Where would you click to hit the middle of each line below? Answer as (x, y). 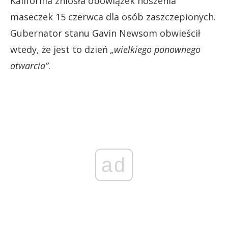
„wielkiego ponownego (155, 49)
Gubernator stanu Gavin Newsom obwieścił (105, 33)
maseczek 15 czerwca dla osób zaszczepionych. (113, 17)
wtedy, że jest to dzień (60, 49)
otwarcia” (29, 65)
